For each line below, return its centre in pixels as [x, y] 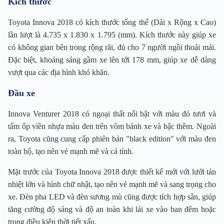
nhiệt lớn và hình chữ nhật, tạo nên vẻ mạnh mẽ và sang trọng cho [112, 184]
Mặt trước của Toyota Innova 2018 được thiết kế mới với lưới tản [112, 171]
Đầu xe [21, 93]
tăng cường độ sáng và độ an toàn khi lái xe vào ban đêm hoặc [112, 209]
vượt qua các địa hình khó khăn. [59, 72]
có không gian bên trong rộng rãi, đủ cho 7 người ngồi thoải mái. [112, 47]
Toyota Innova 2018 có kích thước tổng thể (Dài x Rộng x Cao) [112, 22]
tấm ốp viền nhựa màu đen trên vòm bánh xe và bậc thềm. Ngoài [112, 126]
